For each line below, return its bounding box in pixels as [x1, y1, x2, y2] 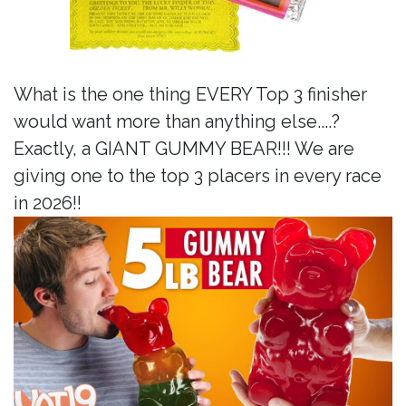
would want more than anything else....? [14, 111, 340, 133]
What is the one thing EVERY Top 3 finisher [14, 83, 367, 106]
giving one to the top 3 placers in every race [14, 165, 382, 188]
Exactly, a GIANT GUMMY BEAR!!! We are [14, 138, 354, 160]
